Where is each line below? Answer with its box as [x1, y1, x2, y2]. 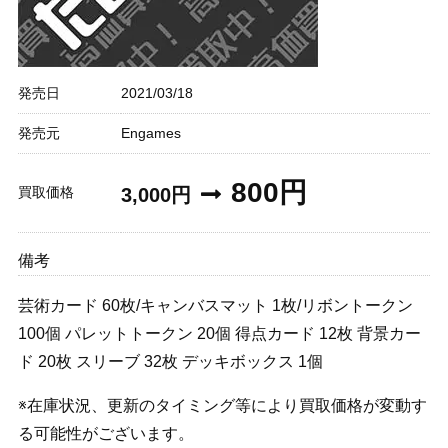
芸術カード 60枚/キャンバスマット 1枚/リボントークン [17, 297, 413, 315]
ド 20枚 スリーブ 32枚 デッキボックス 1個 [17, 353, 323, 371]
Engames [120, 125, 181, 142]
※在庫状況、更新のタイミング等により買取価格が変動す [17, 397, 427, 415]
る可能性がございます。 [17, 425, 194, 443]
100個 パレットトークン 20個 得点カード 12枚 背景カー [17, 325, 421, 343]
